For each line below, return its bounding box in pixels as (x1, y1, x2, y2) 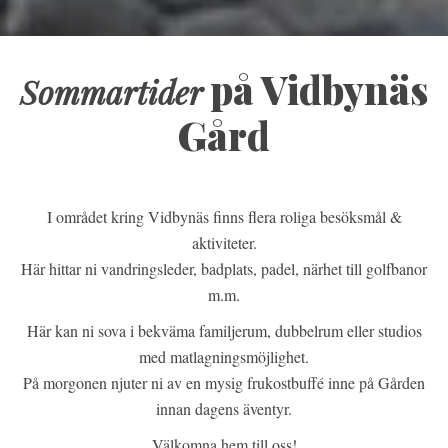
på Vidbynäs (210, 62, 428, 115)
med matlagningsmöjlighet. (139, 345, 309, 367)
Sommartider (20, 69, 203, 113)
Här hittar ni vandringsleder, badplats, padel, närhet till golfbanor (21, 257, 427, 279)
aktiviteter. (191, 231, 257, 253)
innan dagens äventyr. (156, 397, 292, 419)
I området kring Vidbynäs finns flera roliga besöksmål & (46, 205, 402, 227)
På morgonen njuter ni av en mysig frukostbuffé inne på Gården (23, 371, 425, 393)
